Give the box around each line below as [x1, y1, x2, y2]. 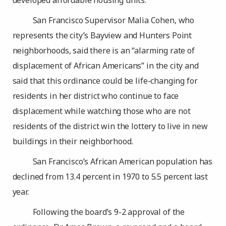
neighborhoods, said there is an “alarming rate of [12, 45, 195, 56]
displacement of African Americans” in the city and [12, 60, 199, 71]
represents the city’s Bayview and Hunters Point [12, 30, 192, 41]
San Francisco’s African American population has [32, 156, 213, 167]
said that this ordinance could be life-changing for [12, 75, 198, 86]
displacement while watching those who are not [12, 105, 191, 117]
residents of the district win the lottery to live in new [12, 121, 208, 132]
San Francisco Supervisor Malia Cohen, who [32, 15, 195, 26]
